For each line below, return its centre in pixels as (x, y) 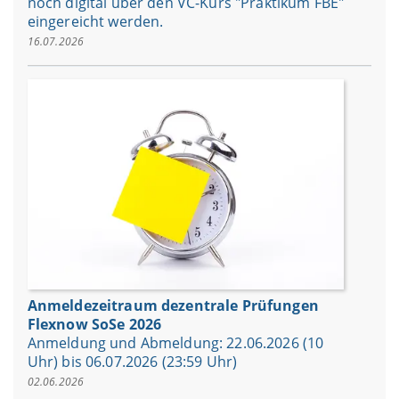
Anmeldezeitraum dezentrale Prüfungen (173, 305)
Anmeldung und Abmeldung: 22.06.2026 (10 (175, 342)
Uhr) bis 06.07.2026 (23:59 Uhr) (132, 361)
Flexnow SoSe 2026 (94, 324)
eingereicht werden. (95, 21)
